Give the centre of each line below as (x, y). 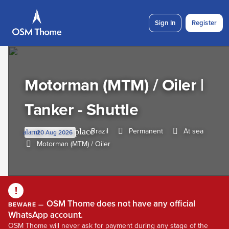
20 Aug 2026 (55, 132)
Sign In (165, 23)
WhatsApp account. (45, 215)
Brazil (100, 131)
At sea (193, 131)
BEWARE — (26, 204)
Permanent (146, 131)
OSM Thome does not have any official (120, 204)
